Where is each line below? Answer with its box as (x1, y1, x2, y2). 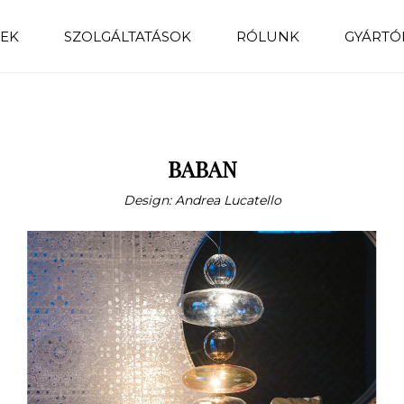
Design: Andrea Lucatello (123, 192, 281, 208)
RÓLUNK (236, 27, 300, 45)
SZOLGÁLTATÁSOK (64, 27, 192, 45)
